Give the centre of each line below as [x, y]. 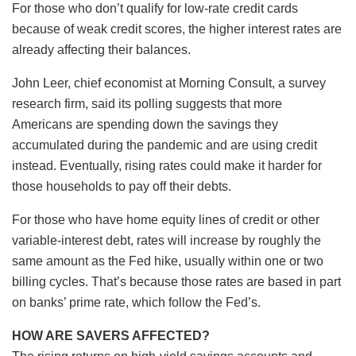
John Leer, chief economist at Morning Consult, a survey [169, 83]
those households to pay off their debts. [122, 186]
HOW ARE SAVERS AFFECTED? [111, 335]
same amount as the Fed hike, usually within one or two [168, 261]
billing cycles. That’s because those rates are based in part [176, 281]
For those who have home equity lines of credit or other [166, 219]
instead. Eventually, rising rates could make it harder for [167, 165]
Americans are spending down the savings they [145, 124]
